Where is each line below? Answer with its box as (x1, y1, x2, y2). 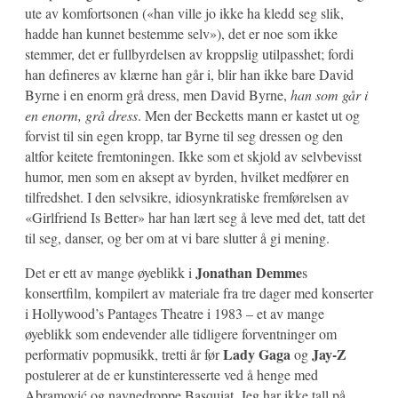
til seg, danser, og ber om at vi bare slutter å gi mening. (25, 227, 330, 247)
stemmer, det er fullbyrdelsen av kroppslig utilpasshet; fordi (25, 44, 354, 63)
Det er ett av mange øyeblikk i (25, 262, 195, 282)
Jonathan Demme (195, 261, 302, 283)
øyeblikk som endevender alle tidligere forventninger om (25, 323, 337, 343)
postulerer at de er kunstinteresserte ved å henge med (25, 364, 318, 384)
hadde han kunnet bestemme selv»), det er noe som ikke (25, 23, 338, 43)
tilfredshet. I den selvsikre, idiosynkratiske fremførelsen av (25, 187, 349, 206)
